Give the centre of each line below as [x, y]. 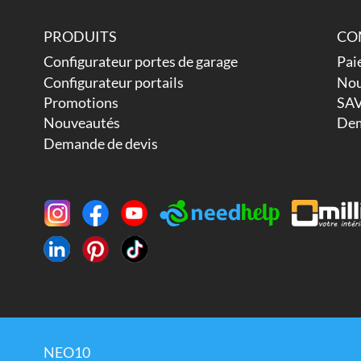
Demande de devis [100, 143]
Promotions [81, 102]
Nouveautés [81, 123]
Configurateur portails [113, 82]
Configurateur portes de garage [140, 62]
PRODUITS [80, 37]
